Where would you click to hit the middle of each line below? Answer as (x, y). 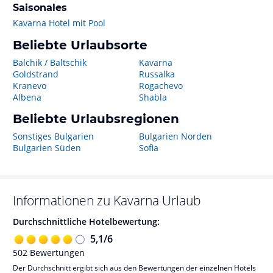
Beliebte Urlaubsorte (80, 45)
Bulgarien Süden (47, 148)
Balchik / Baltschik (50, 62)
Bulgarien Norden (175, 136)
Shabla (153, 97)
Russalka (157, 74)
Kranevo (30, 86)
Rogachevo (161, 86)
